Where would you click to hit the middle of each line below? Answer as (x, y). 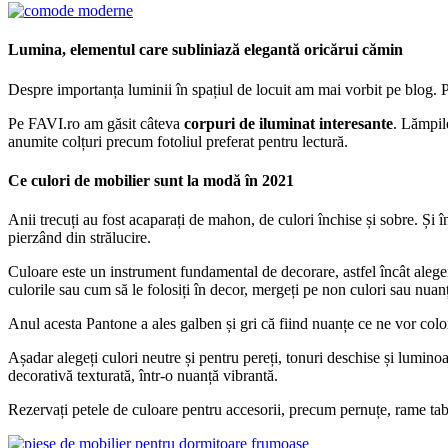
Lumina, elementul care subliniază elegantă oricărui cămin (205, 50)
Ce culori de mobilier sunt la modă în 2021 (151, 180)
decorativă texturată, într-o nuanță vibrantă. (143, 376)
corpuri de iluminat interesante (288, 123)
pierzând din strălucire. (79, 238)
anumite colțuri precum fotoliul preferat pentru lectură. (178, 141)
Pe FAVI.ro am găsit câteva (96, 123)
